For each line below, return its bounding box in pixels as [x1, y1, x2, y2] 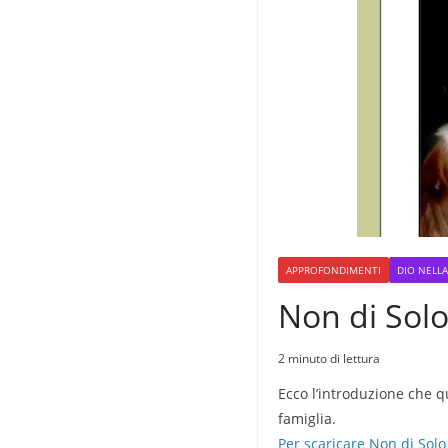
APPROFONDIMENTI [286, 263, 381, 277]
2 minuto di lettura [278, 350, 380, 367]
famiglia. [278, 409, 336, 428]
